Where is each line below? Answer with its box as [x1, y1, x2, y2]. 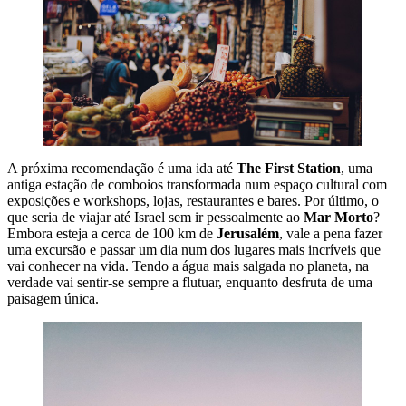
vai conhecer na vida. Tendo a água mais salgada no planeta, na [7, 258, 369, 275]
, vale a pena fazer [279, 226, 382, 242]
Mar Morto [304, 209, 373, 226]
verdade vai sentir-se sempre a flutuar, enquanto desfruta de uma [7, 275, 372, 291]
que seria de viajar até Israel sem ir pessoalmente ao [7, 209, 304, 226]
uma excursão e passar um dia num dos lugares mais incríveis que [7, 242, 381, 258]
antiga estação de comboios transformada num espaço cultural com [7, 177, 387, 193]
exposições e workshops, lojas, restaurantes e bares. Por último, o [7, 193, 379, 209]
